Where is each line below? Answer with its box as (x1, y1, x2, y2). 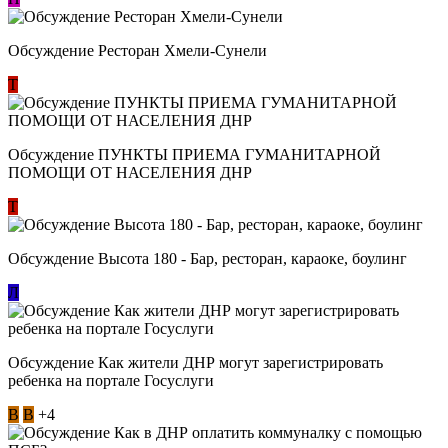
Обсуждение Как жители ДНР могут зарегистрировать (8, 353, 383, 371)
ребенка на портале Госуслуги (8, 371, 214, 389)
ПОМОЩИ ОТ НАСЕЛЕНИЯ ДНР (8, 163, 252, 181)
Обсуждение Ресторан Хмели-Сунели (8, 41, 267, 59)
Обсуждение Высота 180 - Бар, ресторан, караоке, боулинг (8, 249, 407, 267)
